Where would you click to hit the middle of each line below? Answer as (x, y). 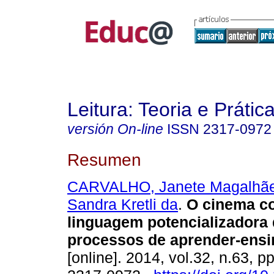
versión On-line (115, 129)
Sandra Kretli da (123, 205)
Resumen (104, 159)
